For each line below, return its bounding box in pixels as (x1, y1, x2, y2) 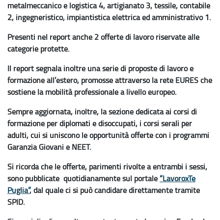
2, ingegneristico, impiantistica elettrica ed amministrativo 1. (7, 12, 211, 23)
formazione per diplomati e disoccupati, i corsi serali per (7, 118, 192, 129)
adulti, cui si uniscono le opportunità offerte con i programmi (7, 130, 209, 141)
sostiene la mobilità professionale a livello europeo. (7, 86, 176, 98)
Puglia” (7, 185, 29, 196)
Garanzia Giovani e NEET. (7, 141, 91, 153)
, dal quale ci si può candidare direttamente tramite (29, 185, 200, 196)
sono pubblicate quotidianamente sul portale (7, 173, 160, 184)
